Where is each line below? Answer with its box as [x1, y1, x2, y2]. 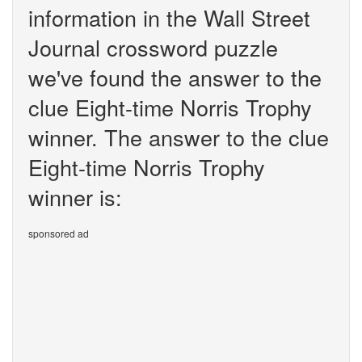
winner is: [28, 181, 122, 213]
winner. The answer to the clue [28, 121, 329, 153]
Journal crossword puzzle [28, 32, 278, 63]
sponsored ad [28, 226, 89, 240]
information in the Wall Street [28, 2, 310, 33]
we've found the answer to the [28, 61, 322, 93]
